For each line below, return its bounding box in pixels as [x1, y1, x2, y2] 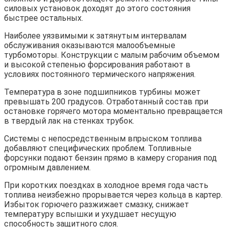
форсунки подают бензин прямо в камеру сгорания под [4, 153, 217, 163]
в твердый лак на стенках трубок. [4, 116, 134, 126]
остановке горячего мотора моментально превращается [4, 106, 222, 116]
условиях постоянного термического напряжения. [4, 69, 196, 79]
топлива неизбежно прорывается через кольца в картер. [4, 190, 222, 200]
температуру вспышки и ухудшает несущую [4, 209, 176, 219]
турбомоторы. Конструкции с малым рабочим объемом [4, 50, 219, 60]
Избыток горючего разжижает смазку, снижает [4, 199, 189, 209]
